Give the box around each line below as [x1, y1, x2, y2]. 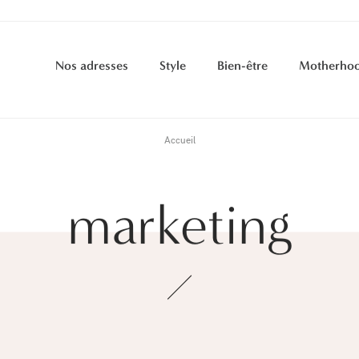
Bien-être [216, 58, 268, 74]
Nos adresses [54, 58, 128, 74]
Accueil [163, 133, 196, 147]
